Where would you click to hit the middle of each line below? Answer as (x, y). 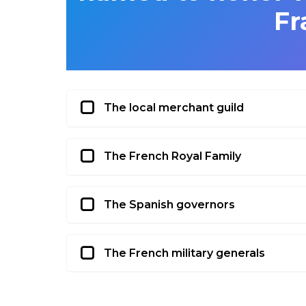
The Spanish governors (169, 205)
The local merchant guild (174, 108)
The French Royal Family (172, 156)
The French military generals (184, 253)
